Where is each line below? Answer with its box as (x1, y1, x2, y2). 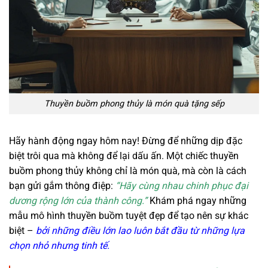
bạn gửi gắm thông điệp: (9, 179, 115, 191)
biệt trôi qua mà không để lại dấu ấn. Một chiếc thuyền (9, 150, 239, 162)
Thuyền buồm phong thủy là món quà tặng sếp (44, 99, 224, 109)
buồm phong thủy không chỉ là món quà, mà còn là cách (9, 165, 246, 176)
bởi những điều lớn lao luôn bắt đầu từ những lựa (36, 224, 245, 236)
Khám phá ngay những (147, 194, 246, 206)
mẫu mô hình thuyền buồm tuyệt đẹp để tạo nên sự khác (9, 209, 248, 221)
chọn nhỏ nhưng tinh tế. (9, 239, 109, 251)
